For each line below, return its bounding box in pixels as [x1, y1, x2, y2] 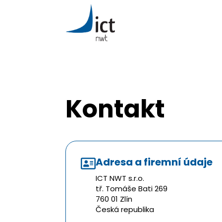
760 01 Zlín [96, 193, 132, 204]
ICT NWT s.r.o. [96, 172, 144, 183]
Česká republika [96, 204, 154, 215]
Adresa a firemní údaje [96, 155, 213, 169]
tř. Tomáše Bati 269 [96, 183, 167, 194]
